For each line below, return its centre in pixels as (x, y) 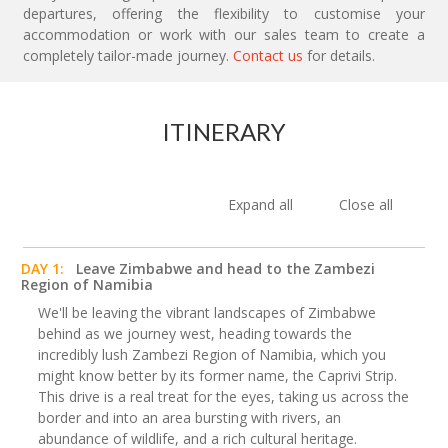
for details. (339, 56)
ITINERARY (224, 132)
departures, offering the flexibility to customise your (224, 14)
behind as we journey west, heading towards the (195, 334)
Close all (365, 205)
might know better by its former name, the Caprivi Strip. (217, 376)
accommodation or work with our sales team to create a (224, 35)
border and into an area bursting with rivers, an (189, 418)
